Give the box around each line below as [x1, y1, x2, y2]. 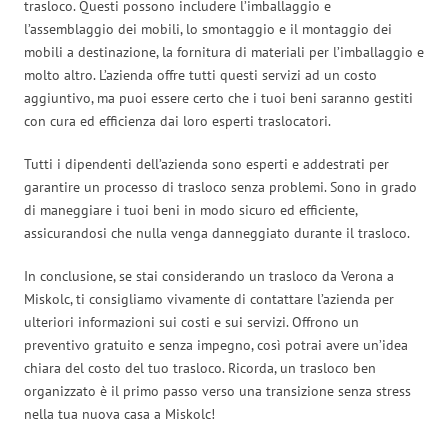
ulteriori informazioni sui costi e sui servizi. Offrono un [24, 312, 359, 331]
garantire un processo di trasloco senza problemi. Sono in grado [24, 177, 417, 196]
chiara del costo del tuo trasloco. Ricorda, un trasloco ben [24, 358, 376, 377]
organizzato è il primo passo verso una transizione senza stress [24, 381, 411, 400]
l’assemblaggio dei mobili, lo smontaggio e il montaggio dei [24, 19, 392, 38]
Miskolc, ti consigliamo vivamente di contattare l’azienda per [24, 289, 394, 308]
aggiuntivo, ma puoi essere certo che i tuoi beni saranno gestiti [24, 88, 413, 107]
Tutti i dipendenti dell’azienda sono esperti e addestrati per [24, 154, 389, 173]
